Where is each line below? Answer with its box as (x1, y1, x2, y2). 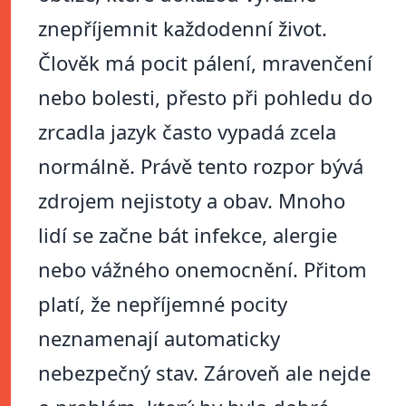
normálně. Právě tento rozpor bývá (38, 152, 363, 180)
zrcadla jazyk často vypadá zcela (38, 118, 336, 146)
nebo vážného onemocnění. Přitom (38, 256, 367, 284)
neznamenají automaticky (38, 324, 280, 353)
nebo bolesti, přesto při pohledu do (38, 83, 372, 111)
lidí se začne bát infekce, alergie (38, 221, 337, 249)
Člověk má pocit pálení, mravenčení (38, 49, 372, 77)
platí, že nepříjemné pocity (38, 290, 287, 318)
